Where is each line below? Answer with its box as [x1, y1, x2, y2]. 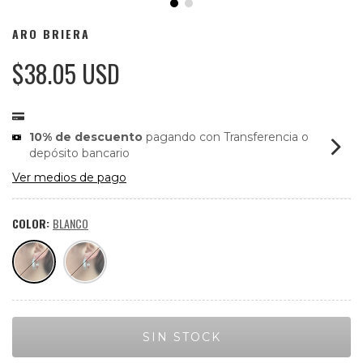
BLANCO [53, 215, 88, 233]
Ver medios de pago [12, 170, 126, 186]
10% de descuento [29, 130, 143, 145]
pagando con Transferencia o [143, 130, 310, 145]
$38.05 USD [12, 55, 126, 92]
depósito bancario [29, 146, 130, 161]
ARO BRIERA [12, 25, 90, 43]
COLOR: [12, 215, 53, 233]
